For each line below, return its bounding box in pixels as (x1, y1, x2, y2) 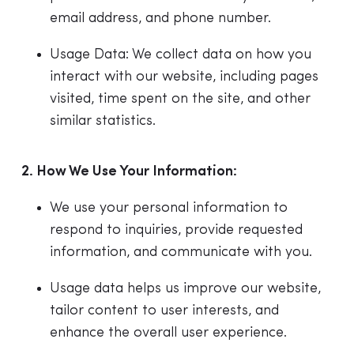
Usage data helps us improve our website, (49, 281, 321, 296)
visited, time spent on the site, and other (49, 92, 311, 107)
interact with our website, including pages (49, 70, 318, 85)
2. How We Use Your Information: (21, 164, 237, 179)
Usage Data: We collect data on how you (49, 47, 311, 62)
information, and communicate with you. (49, 245, 312, 260)
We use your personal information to (49, 201, 288, 216)
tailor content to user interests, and (49, 303, 279, 318)
